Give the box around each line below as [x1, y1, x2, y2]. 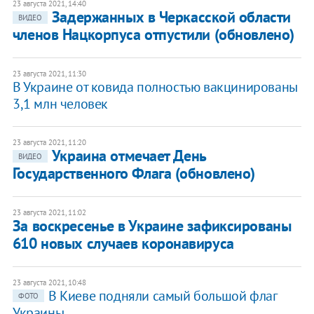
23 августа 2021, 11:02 [12, 207, 86, 218]
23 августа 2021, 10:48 [12, 278, 86, 288]
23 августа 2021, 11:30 [12, 69, 86, 79]
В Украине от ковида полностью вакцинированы [12, 78, 298, 97]
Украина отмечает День [51, 146, 206, 166]
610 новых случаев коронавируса [12, 233, 234, 254]
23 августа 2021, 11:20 [12, 137, 86, 148]
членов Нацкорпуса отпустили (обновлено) [12, 25, 294, 45]
